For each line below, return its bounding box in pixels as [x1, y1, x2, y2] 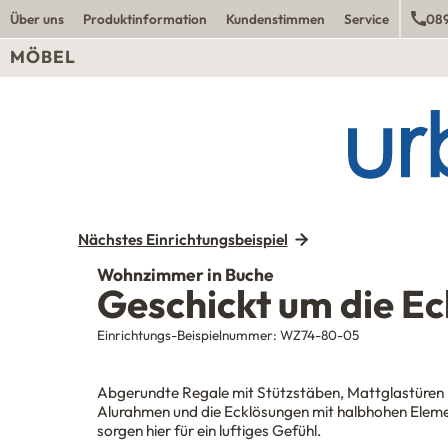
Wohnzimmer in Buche [96, 263, 274, 286]
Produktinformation [82, 9, 207, 28]
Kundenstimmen [226, 9, 326, 28]
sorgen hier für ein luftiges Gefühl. [96, 421, 321, 441]
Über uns [9, 9, 64, 28]
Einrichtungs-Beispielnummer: [96, 326, 280, 345]
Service [344, 9, 390, 28]
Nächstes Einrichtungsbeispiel [77, 230, 288, 250]
